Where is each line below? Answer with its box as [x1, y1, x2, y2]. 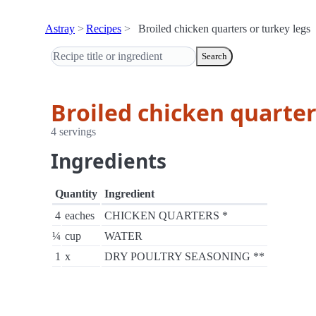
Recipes [86, 23, 121, 35]
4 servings [51, 126, 96, 138]
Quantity [55, 188, 97, 200]
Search [202, 51, 227, 61]
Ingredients [51, 147, 166, 174]
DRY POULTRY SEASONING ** [104, 250, 265, 262]
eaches [65, 209, 95, 221]
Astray [45, 23, 75, 35]
